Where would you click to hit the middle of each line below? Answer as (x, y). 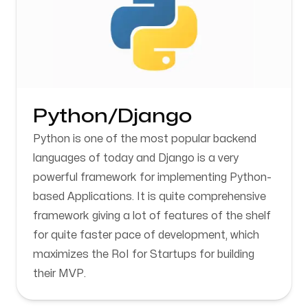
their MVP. (59, 274)
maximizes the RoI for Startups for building (144, 254)
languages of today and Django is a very (136, 158)
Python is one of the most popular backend (145, 139)
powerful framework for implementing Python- (152, 177)
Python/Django (112, 117)
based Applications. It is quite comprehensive (150, 197)
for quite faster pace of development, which (146, 235)
